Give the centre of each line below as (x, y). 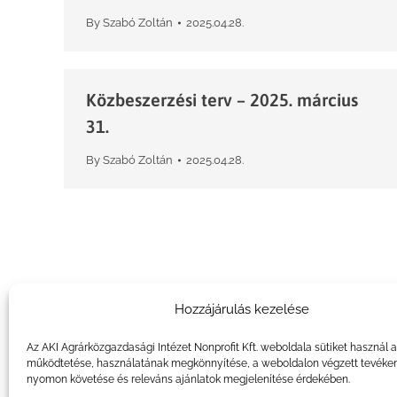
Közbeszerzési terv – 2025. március (222, 100)
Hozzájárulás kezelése (241, 309)
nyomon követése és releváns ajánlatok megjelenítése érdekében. (188, 379)
